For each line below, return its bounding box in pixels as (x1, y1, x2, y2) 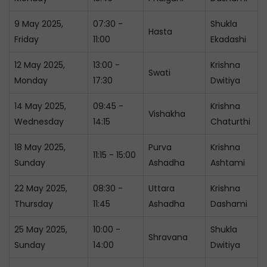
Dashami (210, 198, 247, 210)
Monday (14, 74, 48, 86)
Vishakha (148, 108, 185, 120)
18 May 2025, (14, 141, 66, 153)
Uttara (148, 182, 175, 194)
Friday (14, 33, 39, 45)
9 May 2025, (14, 18, 63, 30)
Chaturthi (210, 116, 250, 128)
